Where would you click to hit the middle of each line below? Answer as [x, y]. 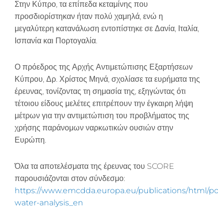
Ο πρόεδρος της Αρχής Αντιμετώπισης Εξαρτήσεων [104, 67]
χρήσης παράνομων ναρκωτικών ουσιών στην [94, 127]
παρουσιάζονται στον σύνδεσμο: [70, 178]
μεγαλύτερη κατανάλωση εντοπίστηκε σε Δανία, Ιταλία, [107, 28]
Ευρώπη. [30, 140]
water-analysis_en [49, 202]
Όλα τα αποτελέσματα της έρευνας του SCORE [94, 166]
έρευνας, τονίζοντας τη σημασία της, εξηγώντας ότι [100, 91]
